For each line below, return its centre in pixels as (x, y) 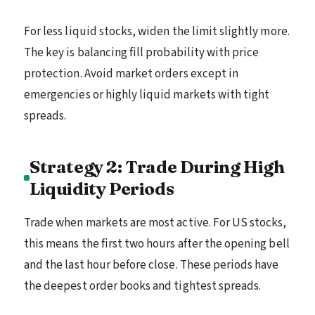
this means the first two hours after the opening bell (157, 244)
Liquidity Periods (102, 188)
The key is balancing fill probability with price (142, 52)
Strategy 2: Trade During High (157, 166)
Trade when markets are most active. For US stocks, (155, 223)
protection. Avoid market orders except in (131, 73)
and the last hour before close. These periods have (152, 265)
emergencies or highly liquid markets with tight (147, 95)
